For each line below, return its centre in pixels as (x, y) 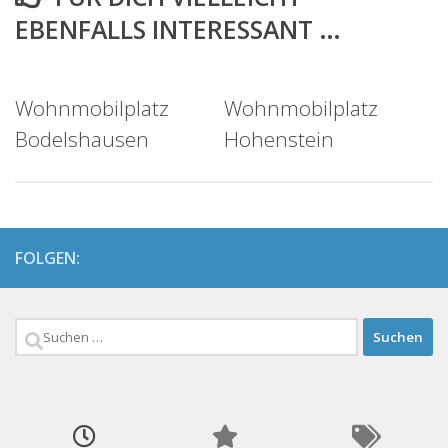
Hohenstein (279, 139)
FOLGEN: (47, 258)
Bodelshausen (82, 139)
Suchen (49, 333)
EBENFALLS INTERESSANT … (178, 29)
